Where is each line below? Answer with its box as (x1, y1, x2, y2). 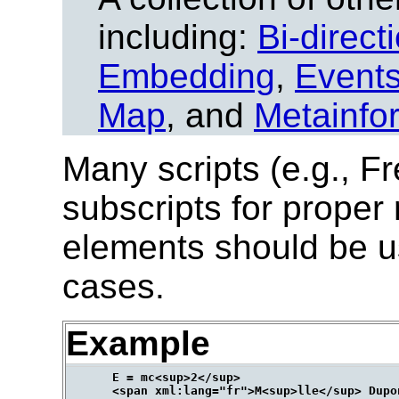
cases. (62, 267, 165, 306)
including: (98, 18, 257, 57)
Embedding (98, 57, 275, 96)
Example (66, 324, 210, 363)
